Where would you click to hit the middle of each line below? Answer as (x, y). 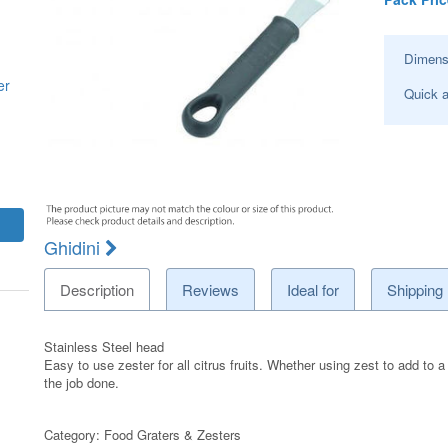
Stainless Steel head (104, 346)
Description (97, 289)
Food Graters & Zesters (173, 434)
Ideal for (313, 289)
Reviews (211, 289)
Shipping (414, 289)
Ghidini (72, 246)
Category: (74, 434)
